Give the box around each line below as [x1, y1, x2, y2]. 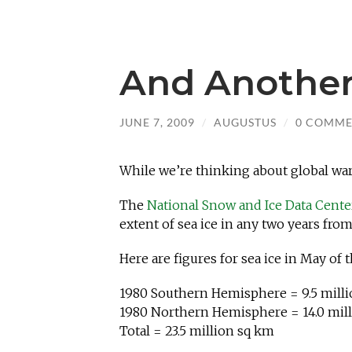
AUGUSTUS [214, 115, 277, 129]
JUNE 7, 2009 [119, 115, 195, 129]
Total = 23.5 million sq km [119, 322, 274, 339]
